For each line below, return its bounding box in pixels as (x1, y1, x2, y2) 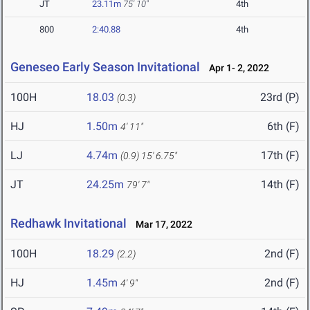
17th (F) (261, 149, 300, 163)
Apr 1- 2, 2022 (203, 62, 269, 74)
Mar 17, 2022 (129, 219, 192, 230)
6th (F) (267, 120, 300, 134)
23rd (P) (260, 91, 300, 104)
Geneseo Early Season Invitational (10, 60, 200, 75)
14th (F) (261, 178, 300, 192)
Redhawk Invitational (10, 216, 127, 231)
